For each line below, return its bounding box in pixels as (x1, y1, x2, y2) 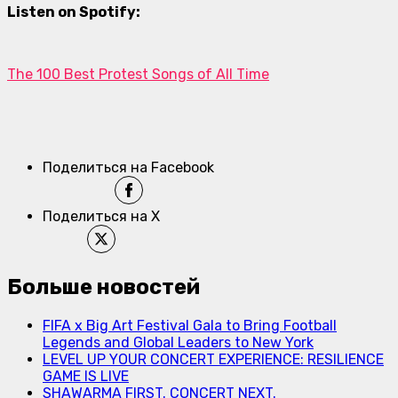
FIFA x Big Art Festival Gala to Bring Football (43, 316, 337, 334)
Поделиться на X (43, 207, 160, 225)
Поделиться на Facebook (43, 158, 214, 176)
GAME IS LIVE (43, 367, 129, 385)
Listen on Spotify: (7, 3, 140, 20)
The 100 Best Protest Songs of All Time (7, 65, 269, 83)
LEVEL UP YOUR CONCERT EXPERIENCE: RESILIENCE (43, 350, 384, 368)
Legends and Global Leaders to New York (43, 333, 314, 351)
